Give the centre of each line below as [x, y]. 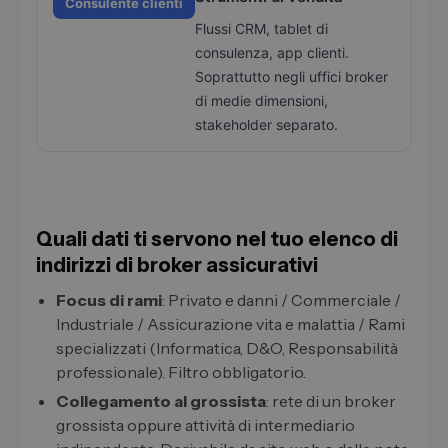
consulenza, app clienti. [272, 53]
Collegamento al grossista [161, 401]
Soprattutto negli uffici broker [291, 77]
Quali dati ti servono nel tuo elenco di [217, 239]
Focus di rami [109, 300]
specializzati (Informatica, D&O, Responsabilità [227, 348]
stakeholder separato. [266, 125]
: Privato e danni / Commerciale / [281, 300]
